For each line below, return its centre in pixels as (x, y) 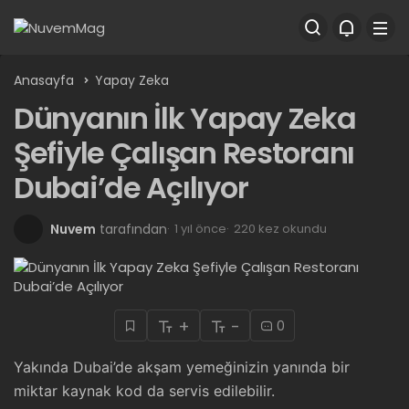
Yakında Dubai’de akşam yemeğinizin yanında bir (182, 367)
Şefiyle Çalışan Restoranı (184, 153)
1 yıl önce (200, 229)
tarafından (133, 229)
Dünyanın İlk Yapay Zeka (185, 118)
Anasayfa (44, 80)
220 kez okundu (280, 229)
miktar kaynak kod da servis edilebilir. (144, 391)
